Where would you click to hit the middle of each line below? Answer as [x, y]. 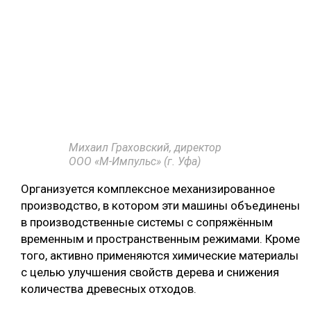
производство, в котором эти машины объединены [160, 206]
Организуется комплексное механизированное [148, 189]
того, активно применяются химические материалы [160, 256]
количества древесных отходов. [109, 289]
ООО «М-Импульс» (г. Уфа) [135, 162]
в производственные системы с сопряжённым [147, 222]
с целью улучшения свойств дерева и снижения [150, 272]
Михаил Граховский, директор [145, 148]
